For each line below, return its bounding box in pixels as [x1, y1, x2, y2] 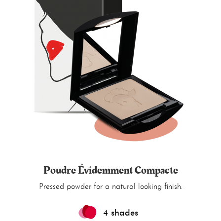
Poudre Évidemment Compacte [43, 162, 178, 179]
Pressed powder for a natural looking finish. [38, 183, 183, 191]
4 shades [103, 209, 138, 218]
